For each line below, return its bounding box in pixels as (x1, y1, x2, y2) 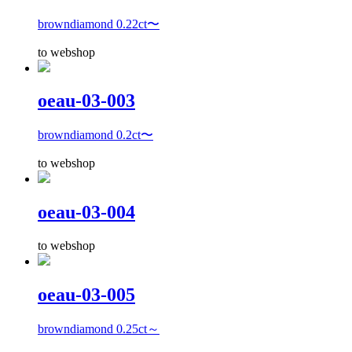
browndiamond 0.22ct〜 (38, 16, 159, 31)
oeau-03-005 (38, 284, 135, 306)
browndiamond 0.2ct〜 (38, 128, 153, 142)
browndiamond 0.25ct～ (38, 321, 159, 335)
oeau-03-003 (38, 90, 135, 112)
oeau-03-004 (38, 202, 135, 223)
